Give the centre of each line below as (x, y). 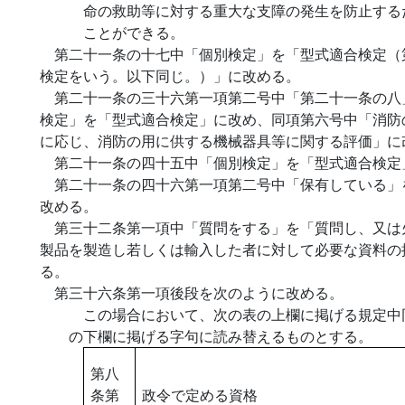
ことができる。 (134, 32)
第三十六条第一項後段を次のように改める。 (199, 292)
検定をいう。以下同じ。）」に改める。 (170, 75)
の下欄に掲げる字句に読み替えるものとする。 (221, 336)
